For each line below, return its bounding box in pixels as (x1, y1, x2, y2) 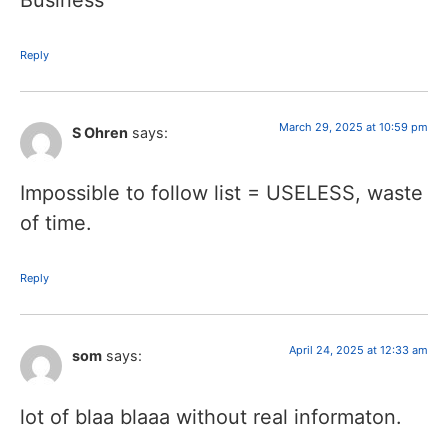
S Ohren (72, 123, 128, 141)
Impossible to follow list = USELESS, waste (20, 181, 423, 206)
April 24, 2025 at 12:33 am (289, 343, 428, 358)
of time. (20, 211, 92, 236)
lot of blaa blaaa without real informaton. (20, 404, 402, 429)
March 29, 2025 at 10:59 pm (279, 119, 428, 134)
